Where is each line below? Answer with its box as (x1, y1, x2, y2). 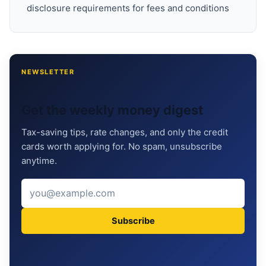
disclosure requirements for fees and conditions (27, 2, 229, 14)
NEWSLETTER (21, 68, 74, 77)
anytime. (21, 155, 57, 167)
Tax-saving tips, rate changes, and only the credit (21, 126, 228, 138)
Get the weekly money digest (21, 102, 203, 118)
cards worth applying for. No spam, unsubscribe (21, 141, 222, 153)
